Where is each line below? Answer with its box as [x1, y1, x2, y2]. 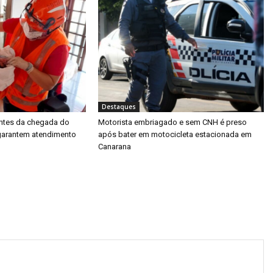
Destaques [101, 102, 136, 111]
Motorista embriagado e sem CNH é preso [97, 117, 247, 127]
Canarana [97, 141, 131, 151]
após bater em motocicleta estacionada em [97, 129, 252, 139]
